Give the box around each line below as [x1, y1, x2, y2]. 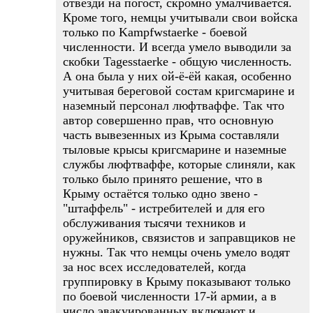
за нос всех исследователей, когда [63, 260, 246, 274]
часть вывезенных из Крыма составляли [63, 128, 279, 142]
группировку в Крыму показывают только [63, 275, 291, 289]
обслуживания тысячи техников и [63, 216, 246, 230]
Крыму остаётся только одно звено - [63, 187, 258, 201]
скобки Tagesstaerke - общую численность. [63, 54, 292, 68]
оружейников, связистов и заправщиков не [63, 231, 296, 245]
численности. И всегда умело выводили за [63, 40, 291, 54]
